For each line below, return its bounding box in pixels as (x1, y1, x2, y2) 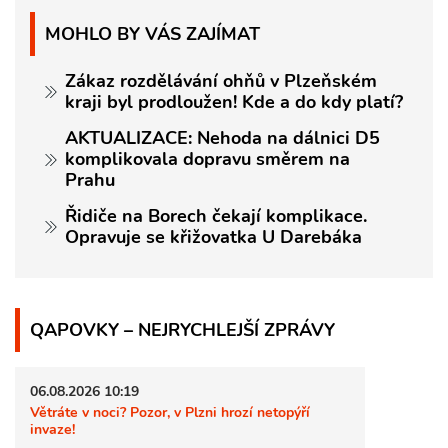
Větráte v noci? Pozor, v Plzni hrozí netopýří (30, 401, 310, 422)
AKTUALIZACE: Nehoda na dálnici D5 (65, 126, 380, 151)
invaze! (30, 418, 75, 439)
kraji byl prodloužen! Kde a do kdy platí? (65, 90, 403, 115)
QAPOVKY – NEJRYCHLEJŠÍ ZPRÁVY (30, 317, 335, 343)
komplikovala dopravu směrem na (65, 147, 350, 172)
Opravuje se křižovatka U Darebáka (65, 225, 362, 250)
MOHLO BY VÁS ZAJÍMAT (45, 21, 260, 47)
